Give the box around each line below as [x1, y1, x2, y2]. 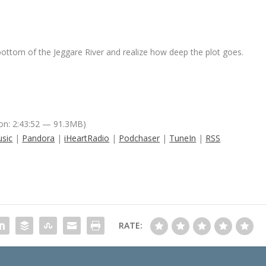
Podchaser [119, 132, 160, 144]
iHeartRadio [64, 132, 110, 144]
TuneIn [169, 132, 197, 144]
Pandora [22, 132, 55, 144]
